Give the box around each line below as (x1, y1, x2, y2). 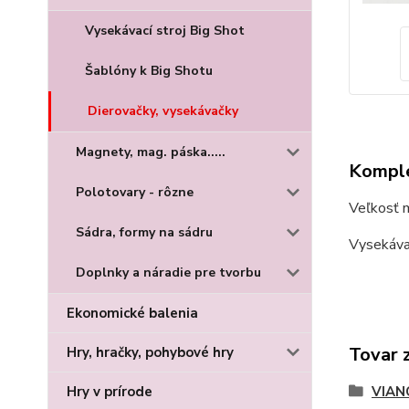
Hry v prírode (67, 383, 152, 401)
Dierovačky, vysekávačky (88, 102, 238, 120)
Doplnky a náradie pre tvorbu (76, 264, 261, 281)
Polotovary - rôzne (76, 184, 194, 201)
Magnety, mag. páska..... (76, 143, 225, 161)
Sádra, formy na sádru (76, 224, 213, 241)
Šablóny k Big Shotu (85, 62, 213, 79)
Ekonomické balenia (67, 304, 198, 322)
